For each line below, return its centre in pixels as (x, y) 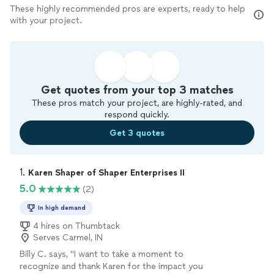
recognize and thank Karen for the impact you (111, 266)
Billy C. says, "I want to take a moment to (102, 254)
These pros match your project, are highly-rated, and (137, 103)
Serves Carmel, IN (68, 238)
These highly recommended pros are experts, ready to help (128, 9)
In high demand (62, 208)
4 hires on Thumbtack (76, 226)
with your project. (46, 20)
